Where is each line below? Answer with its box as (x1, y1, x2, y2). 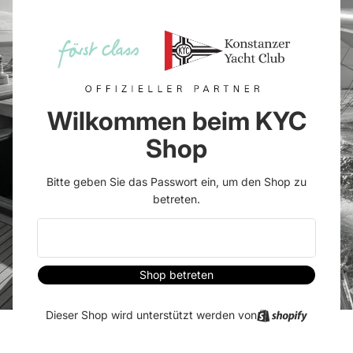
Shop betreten (139, 267, 214, 281)
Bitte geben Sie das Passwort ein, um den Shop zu (46, 174, 307, 188)
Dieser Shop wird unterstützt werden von (46, 307, 258, 321)
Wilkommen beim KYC (46, 105, 307, 136)
